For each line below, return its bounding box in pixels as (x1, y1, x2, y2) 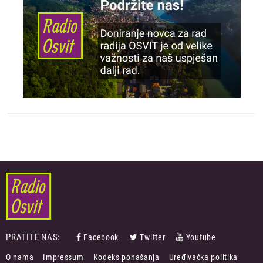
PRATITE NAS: (6, 232, 60, 243)
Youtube (186, 232, 216, 242)
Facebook (83, 232, 119, 242)
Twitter (140, 232, 166, 242)
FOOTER (1, 247, 32, 258)
